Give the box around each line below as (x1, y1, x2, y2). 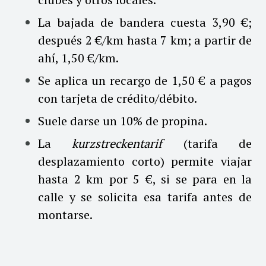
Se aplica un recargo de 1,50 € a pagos (38, 72, 252, 88)
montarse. (38, 206, 93, 223)
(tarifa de (162, 135, 252, 151)
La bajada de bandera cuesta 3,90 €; (38, 14, 252, 30)
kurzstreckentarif (72, 135, 163, 151)
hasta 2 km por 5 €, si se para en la (38, 170, 252, 187)
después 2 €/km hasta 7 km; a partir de (38, 31, 252, 48)
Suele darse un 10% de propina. (38, 112, 207, 129)
